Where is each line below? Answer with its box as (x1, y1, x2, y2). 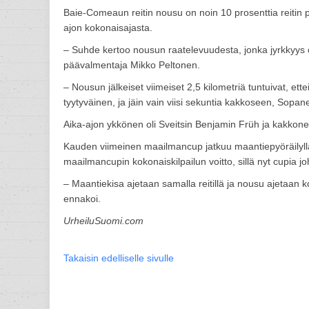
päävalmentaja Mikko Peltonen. (63, 59, 200, 70)
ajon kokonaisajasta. (63, 22, 152, 33)
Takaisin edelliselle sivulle (63, 252, 174, 263)
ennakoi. (63, 193, 101, 204)
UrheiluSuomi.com (63, 215, 143, 226)
